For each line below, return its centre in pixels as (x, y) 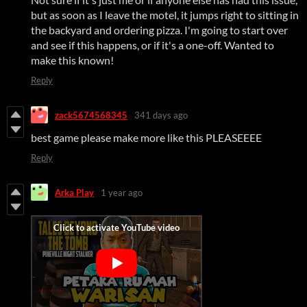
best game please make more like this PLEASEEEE (146, 138)
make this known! (72, 60)
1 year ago (122, 192)
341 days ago (161, 115)
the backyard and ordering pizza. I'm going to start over (159, 30)
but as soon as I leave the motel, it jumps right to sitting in (165, 15)
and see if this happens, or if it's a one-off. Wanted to (152, 45)
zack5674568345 (91, 115)
